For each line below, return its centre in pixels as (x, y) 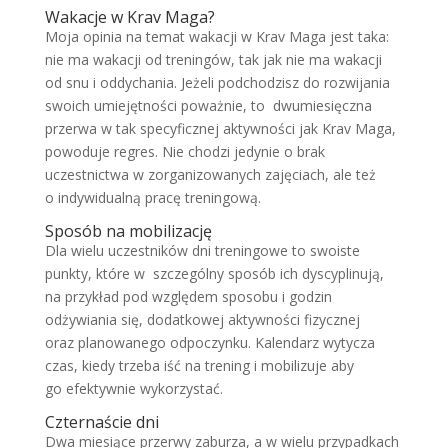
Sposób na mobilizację (128, 231)
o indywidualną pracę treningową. (152, 197)
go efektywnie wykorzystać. (133, 388)
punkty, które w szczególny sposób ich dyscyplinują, (214, 273)
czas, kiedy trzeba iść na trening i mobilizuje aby (199, 365)
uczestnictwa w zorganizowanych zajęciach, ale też (210, 174)
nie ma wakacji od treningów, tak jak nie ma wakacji (213, 59)
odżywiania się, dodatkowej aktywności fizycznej (202, 319)
